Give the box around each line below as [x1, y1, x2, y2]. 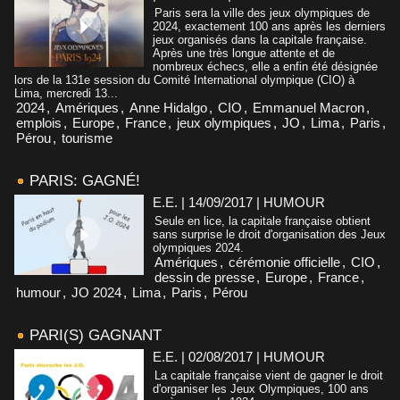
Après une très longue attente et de [153, 46, 335, 60]
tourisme [62, 129, 112, 146]
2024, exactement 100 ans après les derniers [153, 19, 386, 33]
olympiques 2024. [153, 240, 244, 254]
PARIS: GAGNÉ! [29, 171, 140, 189]
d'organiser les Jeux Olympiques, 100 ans [153, 381, 369, 396]
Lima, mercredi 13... [14, 86, 118, 100]
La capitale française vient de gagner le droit [154, 368, 383, 382]
